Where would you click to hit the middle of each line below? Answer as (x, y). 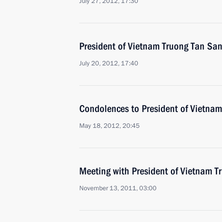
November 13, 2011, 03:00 (118, 188)
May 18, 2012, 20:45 (110, 126)
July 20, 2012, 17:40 (109, 63)
